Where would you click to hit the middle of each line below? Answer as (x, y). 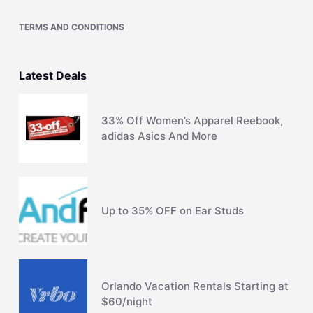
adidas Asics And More (160, 136)
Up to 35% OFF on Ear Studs (173, 211)
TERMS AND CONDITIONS (71, 27)
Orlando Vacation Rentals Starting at (195, 286)
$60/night (127, 301)
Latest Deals (52, 75)
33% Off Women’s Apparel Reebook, (192, 120)
